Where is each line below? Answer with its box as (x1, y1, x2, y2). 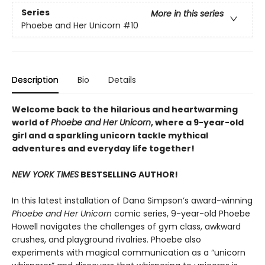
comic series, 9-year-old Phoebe (112, 208, 250, 219)
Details (108, 74, 136, 86)
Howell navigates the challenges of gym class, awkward (12, 221, 241, 232)
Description (12, 74, 59, 86)
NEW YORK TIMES (12, 169, 79, 180)
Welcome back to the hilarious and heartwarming (12, 104, 238, 115)
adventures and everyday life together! (12, 143, 195, 154)
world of (12, 117, 51, 128)
